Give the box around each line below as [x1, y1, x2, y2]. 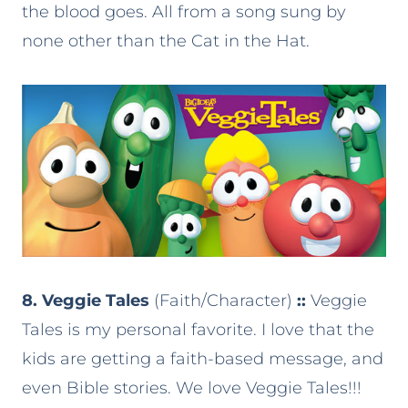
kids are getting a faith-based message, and [22, 349, 383, 370]
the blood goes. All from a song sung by [22, 2, 346, 23]
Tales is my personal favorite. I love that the [22, 320, 374, 341]
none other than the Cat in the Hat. [22, 31, 310, 52]
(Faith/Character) [149, 291, 297, 311]
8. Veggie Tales [22, 291, 149, 311]
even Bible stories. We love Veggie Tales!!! [22, 378, 362, 399]
